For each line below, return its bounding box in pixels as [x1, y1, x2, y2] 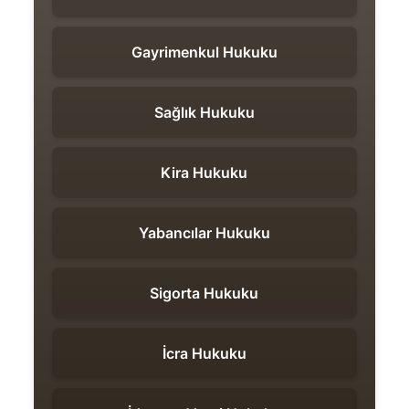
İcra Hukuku [162, 344, 246, 363]
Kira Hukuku [161, 163, 248, 183]
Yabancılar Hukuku [138, 224, 270, 243]
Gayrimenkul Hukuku [131, 43, 278, 62]
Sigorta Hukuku [150, 284, 259, 303]
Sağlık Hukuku [153, 103, 255, 122]
